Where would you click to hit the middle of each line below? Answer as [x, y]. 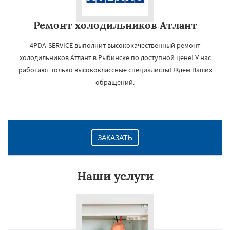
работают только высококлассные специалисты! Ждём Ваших [115, 70]
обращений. [115, 82]
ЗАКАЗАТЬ [115, 138]
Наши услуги [115, 176]
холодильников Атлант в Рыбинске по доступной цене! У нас [115, 57]
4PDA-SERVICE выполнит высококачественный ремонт [115, 45]
